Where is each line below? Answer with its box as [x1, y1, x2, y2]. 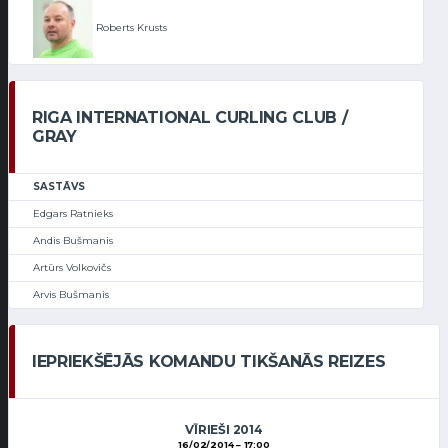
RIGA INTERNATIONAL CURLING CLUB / [32, 108, 348, 128]
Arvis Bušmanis [33, 288, 109, 302]
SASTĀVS [33, 180, 85, 194]
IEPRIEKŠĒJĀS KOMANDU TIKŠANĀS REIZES [32, 352, 386, 372]
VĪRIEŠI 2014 [185, 422, 263, 438]
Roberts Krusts [93, 20, 167, 34]
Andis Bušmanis [33, 234, 113, 248]
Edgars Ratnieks [33, 207, 113, 221]
